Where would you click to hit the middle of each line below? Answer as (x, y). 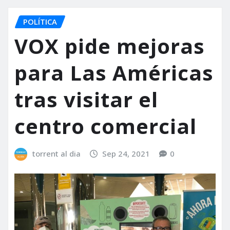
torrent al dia (56, 154)
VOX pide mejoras (110, 46)
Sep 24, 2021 (126, 154)
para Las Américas (114, 73)
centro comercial (106, 126)
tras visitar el (86, 100)
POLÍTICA (40, 21)
